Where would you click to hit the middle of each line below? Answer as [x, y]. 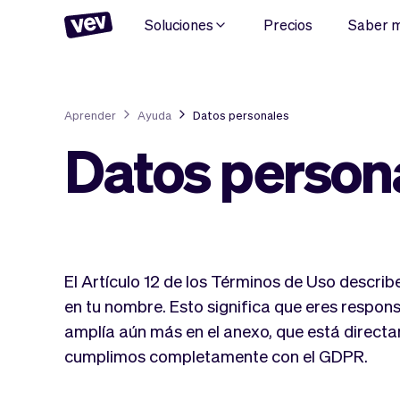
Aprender [90, 114]
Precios [288, 24]
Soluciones [179, 24]
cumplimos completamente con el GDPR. [216, 355]
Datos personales [241, 115]
